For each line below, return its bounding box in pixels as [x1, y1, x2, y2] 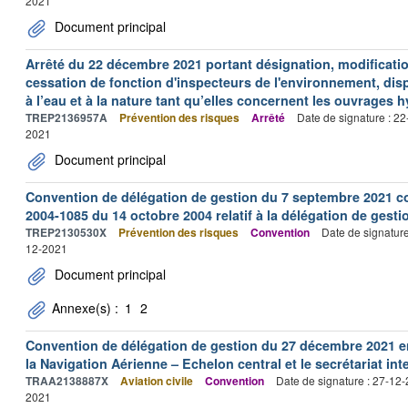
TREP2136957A [25, 109, 107, 126]
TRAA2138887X [25, 372, 108, 389]
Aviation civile [120, 372, 193, 389]
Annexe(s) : [48, 299, 122, 317]
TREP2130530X [25, 224, 107, 240]
